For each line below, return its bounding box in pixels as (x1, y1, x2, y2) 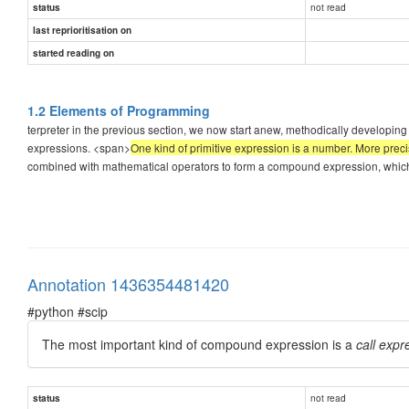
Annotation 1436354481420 (27, 271, 229, 296)
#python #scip (27, 301, 108, 320)
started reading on (33, 46, 114, 59)
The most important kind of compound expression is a (42, 334, 356, 353)
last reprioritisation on (33, 23, 131, 37)
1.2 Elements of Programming (27, 100, 210, 120)
